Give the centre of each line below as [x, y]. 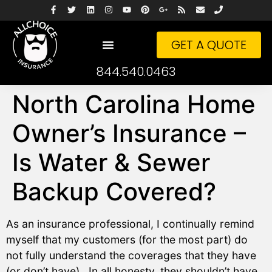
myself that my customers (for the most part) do [127, 240]
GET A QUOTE [209, 45]
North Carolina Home [134, 104]
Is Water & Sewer [111, 163]
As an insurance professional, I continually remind [130, 224]
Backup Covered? [114, 192]
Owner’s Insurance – [129, 134]
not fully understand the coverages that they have [131, 256]
